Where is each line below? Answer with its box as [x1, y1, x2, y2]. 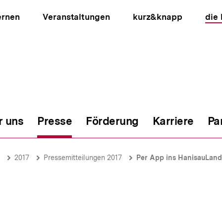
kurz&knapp [132, 12, 182, 22]
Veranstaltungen [43, 12, 110, 22]
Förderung [86, 114, 139, 127]
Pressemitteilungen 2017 [44, 154, 122, 162]
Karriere [152, 114, 194, 127]
